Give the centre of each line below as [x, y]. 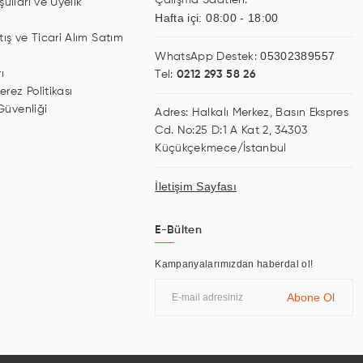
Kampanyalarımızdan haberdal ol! [234, 265]
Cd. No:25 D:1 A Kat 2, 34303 [231, 131]
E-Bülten [179, 231]
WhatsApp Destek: [208, 57]
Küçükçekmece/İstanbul [221, 149]
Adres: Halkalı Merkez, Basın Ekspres [252, 113]
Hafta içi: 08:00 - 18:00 [217, 18]
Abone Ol [311, 298]
